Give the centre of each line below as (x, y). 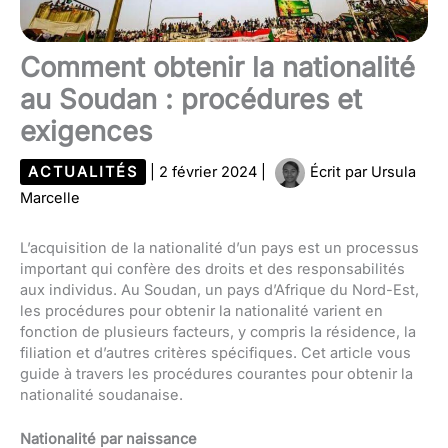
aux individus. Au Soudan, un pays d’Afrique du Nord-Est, (219, 289)
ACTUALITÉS (83, 171)
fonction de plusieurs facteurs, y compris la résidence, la (218, 331)
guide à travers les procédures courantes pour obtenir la (216, 373)
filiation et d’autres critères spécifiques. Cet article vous (215, 352)
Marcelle (50, 197)
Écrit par (338, 171)
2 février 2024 (210, 171)
